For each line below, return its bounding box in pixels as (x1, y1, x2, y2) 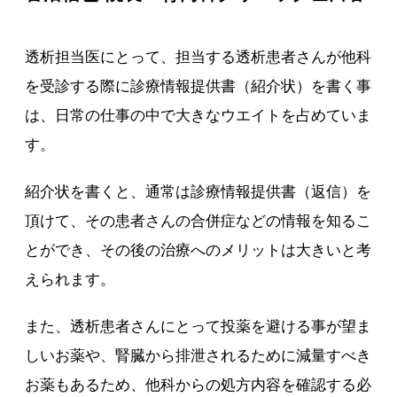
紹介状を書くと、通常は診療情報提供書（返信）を (25, 183, 372, 200)
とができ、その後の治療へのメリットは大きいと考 (25, 242, 372, 259)
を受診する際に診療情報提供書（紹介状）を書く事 (25, 78, 372, 95)
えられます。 (25, 271, 116, 288)
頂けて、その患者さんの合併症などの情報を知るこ (25, 213, 372, 230)
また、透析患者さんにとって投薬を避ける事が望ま (25, 318, 372, 335)
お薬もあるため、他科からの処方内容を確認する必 (25, 377, 372, 393)
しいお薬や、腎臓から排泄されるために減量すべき (25, 347, 372, 364)
